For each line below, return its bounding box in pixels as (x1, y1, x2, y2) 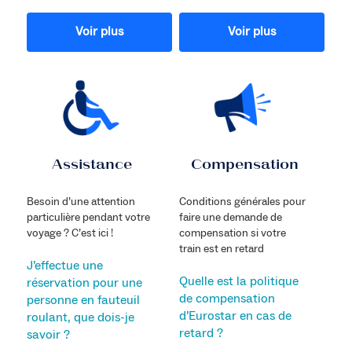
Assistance (52, 159, 133, 174)
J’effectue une (26, 257, 103, 273)
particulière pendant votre (26, 210, 150, 225)
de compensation (178, 290, 275, 306)
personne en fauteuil (26, 291, 140, 308)
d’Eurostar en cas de (178, 307, 291, 324)
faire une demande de (178, 210, 282, 225)
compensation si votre (178, 225, 286, 240)
